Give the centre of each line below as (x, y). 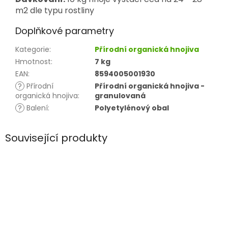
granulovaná (120, 96)
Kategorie (32, 50)
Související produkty (56, 138)
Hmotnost (33, 62)
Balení (36, 108)
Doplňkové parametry (65, 31)
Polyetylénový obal (132, 108)
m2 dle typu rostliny (55, 11)
